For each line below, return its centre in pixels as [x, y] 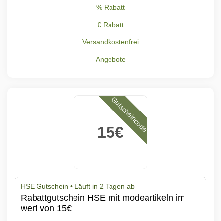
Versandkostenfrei [110, 42]
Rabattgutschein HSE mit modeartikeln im [103, 198]
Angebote [110, 59]
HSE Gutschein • [48, 186]
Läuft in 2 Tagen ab [105, 186]
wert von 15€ [46, 208]
